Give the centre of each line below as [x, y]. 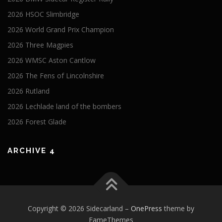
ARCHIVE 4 [31, 151]
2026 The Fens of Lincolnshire [56, 76]
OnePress [146, 208]
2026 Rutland [28, 91]
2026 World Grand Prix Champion [61, 30]
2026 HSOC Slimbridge [43, 14]
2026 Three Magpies [40, 45]
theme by [178, 208]
